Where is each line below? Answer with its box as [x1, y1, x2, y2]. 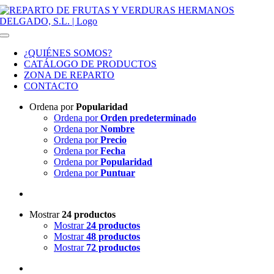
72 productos [86, 242, 140, 253]
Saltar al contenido [4, 4, 76, 15]
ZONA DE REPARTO [24, 70, 115, 80]
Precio [100, 135, 127, 145]
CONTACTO [24, 81, 79, 91]
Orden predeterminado [100, 113, 196, 123]
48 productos [86, 231, 140, 242]
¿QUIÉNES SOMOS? [24, 48, 113, 58]
